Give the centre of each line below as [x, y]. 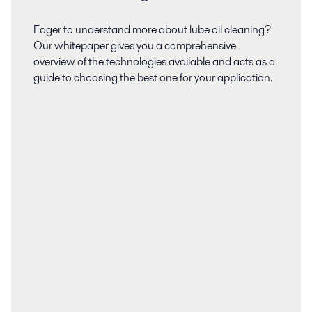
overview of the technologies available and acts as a [154, 62]
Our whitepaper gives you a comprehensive [135, 46]
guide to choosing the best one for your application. [153, 78]
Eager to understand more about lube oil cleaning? [152, 30]
